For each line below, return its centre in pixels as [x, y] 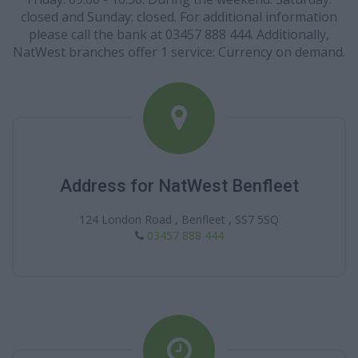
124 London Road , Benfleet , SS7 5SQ [179, 219]
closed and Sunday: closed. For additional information [179, 17]
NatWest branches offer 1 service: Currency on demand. [179, 52]
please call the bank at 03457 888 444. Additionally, [179, 34]
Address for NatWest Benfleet [179, 186]
